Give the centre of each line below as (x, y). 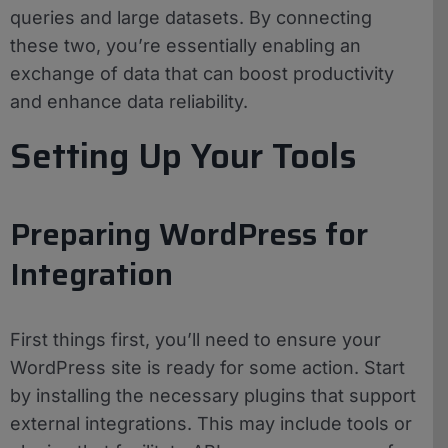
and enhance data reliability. (129, 101)
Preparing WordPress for (189, 234)
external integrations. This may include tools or (211, 423)
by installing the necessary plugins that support (213, 395)
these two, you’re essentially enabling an (185, 45)
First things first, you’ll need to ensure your (195, 339)
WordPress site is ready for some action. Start (207, 367)
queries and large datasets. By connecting (191, 17)
